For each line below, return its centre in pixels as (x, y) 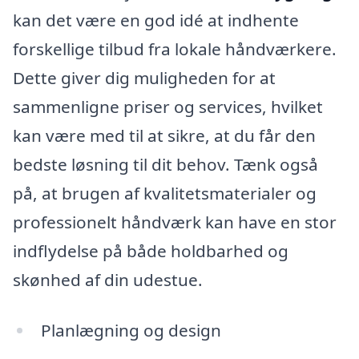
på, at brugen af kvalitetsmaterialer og (165, 193)
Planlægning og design (131, 331)
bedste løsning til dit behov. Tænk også (165, 164)
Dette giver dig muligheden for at (144, 77)
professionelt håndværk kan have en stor (175, 222)
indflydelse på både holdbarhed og (151, 250)
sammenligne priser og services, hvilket (168, 106)
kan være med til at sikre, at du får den (164, 135)
